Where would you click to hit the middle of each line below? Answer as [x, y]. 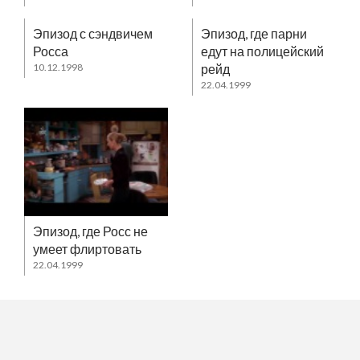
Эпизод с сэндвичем [93, 33]
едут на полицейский [262, 51]
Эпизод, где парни [254, 33]
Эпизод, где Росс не [90, 231]
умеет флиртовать [87, 248]
